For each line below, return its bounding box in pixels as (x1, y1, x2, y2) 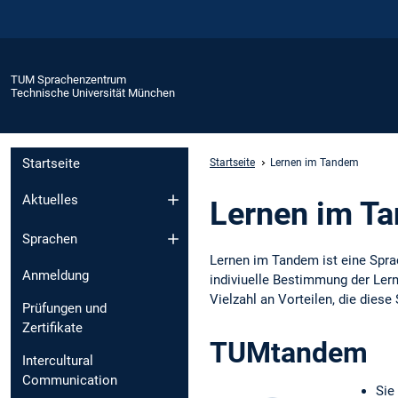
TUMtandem (210, 336, 368, 370)
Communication (22, 372, 117, 389)
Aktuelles (22, 191, 78, 208)
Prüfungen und (22, 300, 107, 317)
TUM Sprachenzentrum (11, 72, 126, 86)
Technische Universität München (11, 85, 175, 99)
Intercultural (22, 353, 93, 370)
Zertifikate (22, 320, 83, 337)
